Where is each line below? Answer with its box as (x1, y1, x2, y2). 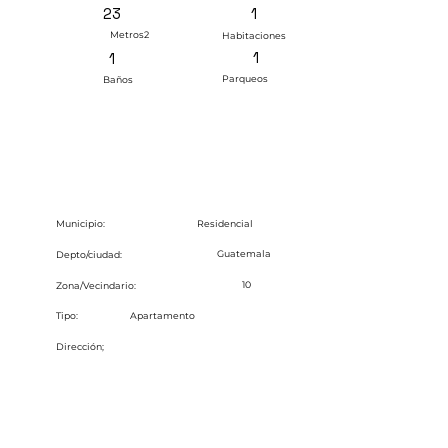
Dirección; (55, 341, 104, 353)
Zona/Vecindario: (55, 279, 136, 291)
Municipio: (55, 218, 105, 230)
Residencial (197, 217, 254, 229)
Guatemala (217, 248, 272, 260)
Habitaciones (222, 29, 287, 41)
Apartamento (130, 310, 196, 322)
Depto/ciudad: (55, 248, 122, 260)
